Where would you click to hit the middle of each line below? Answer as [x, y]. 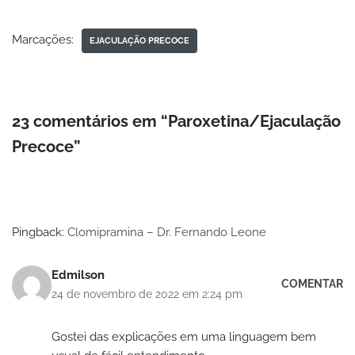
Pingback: [40, 232]
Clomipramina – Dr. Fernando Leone [167, 232]
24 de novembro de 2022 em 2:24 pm [147, 294]
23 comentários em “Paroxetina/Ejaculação [176, 121]
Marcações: [43, 39]
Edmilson [78, 275]
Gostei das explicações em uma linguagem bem [184, 336]
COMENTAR [312, 284]
